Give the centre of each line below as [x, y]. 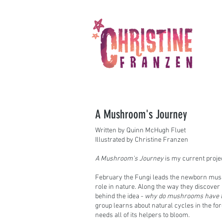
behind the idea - [120, 196]
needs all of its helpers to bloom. [142, 215]
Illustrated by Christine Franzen [142, 140]
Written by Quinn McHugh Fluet [140, 131]
